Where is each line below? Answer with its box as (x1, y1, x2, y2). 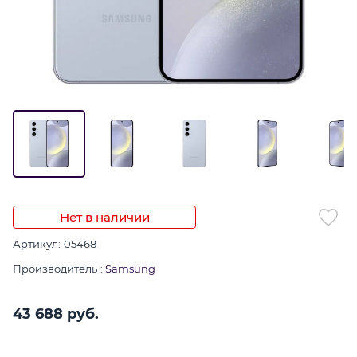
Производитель (13, 261, 97, 275)
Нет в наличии (59, 209, 150, 225)
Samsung (105, 261, 155, 275)
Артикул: (13, 237, 61, 250)
